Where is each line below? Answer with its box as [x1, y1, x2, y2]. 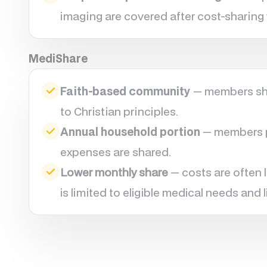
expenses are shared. [60, 144, 172, 159]
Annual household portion [60, 124, 201, 139]
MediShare [29, 51, 88, 66]
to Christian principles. [60, 104, 179, 119]
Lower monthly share [60, 164, 169, 179]
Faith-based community [60, 83, 191, 98]
